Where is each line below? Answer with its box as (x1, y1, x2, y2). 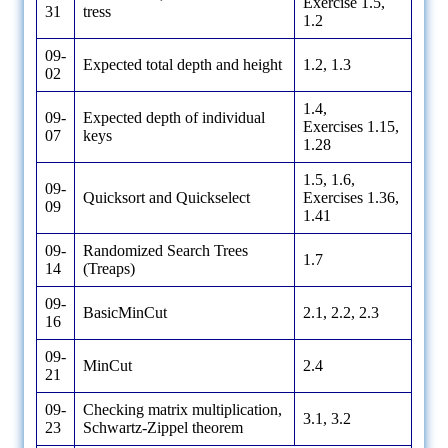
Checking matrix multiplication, (83, 401, 282, 419)
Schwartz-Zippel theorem (83, 419, 243, 437)
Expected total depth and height (83, 56, 282, 74)
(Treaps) (83, 260, 135, 278)
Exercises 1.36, (303, 189, 399, 207)
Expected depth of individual (83, 109, 265, 127)
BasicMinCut (83, 304, 167, 322)
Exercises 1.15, (303, 118, 399, 136)
